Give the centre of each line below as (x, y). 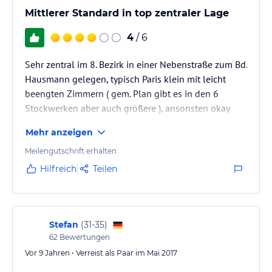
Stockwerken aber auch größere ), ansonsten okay (127, 108)
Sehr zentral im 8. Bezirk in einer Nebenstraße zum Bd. (136, 64)
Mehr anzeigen (59, 132)
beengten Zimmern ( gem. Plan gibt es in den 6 (122, 93)
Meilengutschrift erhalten (71, 151)
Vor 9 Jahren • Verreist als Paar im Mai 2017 (101, 253)
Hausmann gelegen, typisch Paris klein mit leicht (125, 79)
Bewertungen (84, 237)
